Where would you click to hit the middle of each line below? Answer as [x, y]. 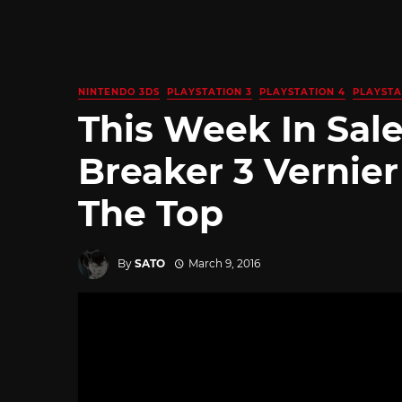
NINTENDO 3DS [119, 92]
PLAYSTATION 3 [210, 92]
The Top [151, 213]
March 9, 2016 [224, 263]
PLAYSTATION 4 [302, 92]
